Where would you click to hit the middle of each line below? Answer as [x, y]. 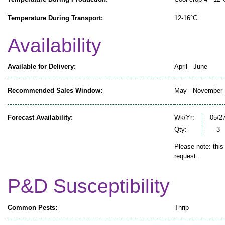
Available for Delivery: [42, 67]
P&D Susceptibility [89, 186]
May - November [198, 91]
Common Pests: [32, 207]
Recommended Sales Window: [55, 91]
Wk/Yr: [184, 118]
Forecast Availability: [40, 118]
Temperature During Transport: [55, 18]
